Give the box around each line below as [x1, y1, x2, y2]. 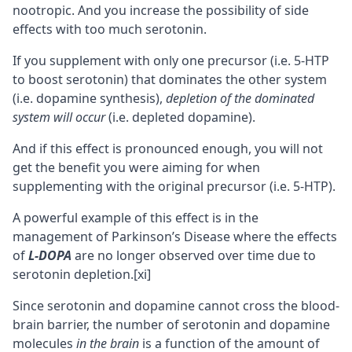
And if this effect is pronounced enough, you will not [13, 139, 323, 157]
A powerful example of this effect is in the [13, 208, 258, 226]
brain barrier [13, 315, 86, 333]
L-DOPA [28, 246, 71, 264]
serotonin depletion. [13, 265, 134, 283]
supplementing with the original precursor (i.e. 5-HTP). [13, 177, 335, 195]
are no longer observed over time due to [71, 246, 316, 264]
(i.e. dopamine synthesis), [13, 89, 166, 107]
